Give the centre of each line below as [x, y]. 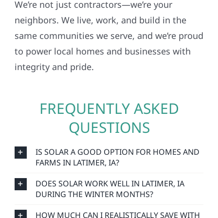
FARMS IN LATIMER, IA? [77, 157]
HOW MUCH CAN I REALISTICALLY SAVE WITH [118, 210]
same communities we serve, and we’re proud [109, 30]
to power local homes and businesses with [102, 46]
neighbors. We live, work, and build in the [100, 15]
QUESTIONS [109, 122]
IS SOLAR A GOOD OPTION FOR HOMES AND [117, 147]
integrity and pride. [54, 62]
